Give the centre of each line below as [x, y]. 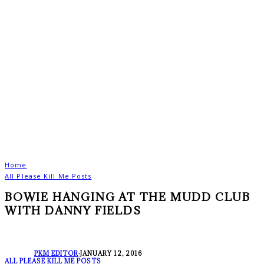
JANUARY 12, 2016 [111, 253]
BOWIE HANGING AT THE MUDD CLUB [128, 197]
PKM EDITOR [56, 253]
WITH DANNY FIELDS [73, 210]
